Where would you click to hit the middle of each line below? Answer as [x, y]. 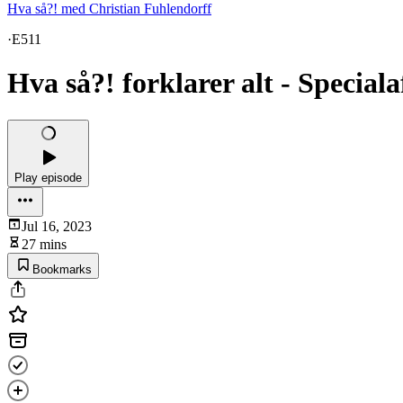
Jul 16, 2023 [57, 226]
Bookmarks [62, 269]
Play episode [48, 177]
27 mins [44, 244]
